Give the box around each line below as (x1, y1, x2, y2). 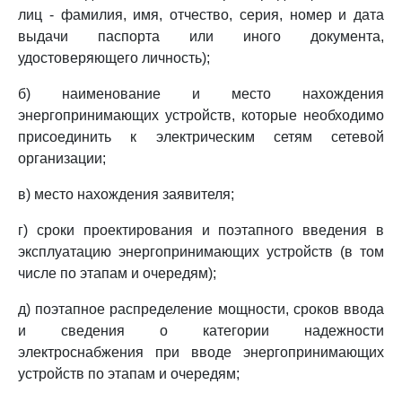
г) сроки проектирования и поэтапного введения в (18, 223, 384, 238)
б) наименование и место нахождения (18, 86, 384, 101)
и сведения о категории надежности (18, 323, 384, 338)
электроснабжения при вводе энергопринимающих (18, 345, 384, 360)
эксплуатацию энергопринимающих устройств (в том (18, 244, 384, 259)
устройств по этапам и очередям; (18, 366, 240, 381)
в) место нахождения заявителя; (18, 187, 234, 202)
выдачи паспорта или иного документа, (18, 29, 384, 44)
